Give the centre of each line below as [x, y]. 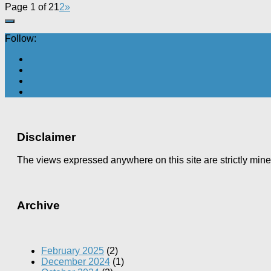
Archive [38, 206]
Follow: [21, 38]
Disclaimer [46, 137]
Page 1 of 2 [29, 7]
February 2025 [73, 250]
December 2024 [76, 261]
